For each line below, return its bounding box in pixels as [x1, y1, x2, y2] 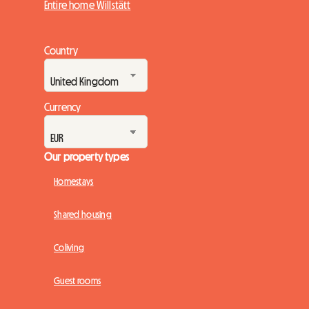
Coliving [54, 243, 85, 253]
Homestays [54, 177, 94, 187]
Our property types [44, 151, 129, 163]
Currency [44, 101, 81, 113]
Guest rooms [54, 276, 101, 286]
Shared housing [54, 210, 112, 220]
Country [44, 45, 79, 57]
